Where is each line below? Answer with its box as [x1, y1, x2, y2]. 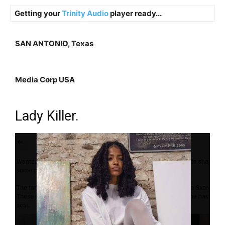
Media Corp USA [15, 75, 75, 85]
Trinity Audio [62, 9, 108, 19]
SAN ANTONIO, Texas [15, 39, 93, 49]
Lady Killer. [15, 108, 79, 125]
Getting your [15, 9, 62, 19]
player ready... [108, 9, 162, 19]
